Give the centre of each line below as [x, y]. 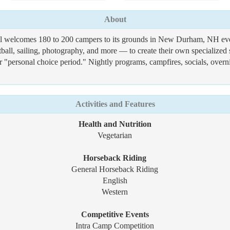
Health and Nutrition [115, 124]
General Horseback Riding [115, 169]
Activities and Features [115, 104]
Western [115, 192]
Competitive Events [115, 214]
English [115, 180]
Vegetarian [115, 135]
